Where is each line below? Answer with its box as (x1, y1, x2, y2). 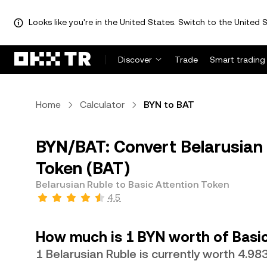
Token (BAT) (36, 159, 130, 178)
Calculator (80, 99, 125, 110)
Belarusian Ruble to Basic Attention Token (36, 179, 229, 190)
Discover (118, 55, 152, 64)
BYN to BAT (144, 99, 194, 110)
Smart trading (210, 55, 265, 64)
